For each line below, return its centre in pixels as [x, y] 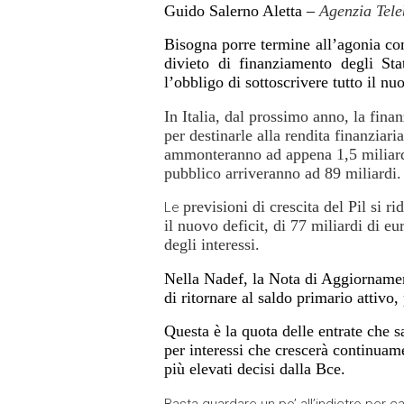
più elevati [198, 369]
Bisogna [193, 45]
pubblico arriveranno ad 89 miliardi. [283, 173]
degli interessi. [212, 245]
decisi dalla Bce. [289, 369]
